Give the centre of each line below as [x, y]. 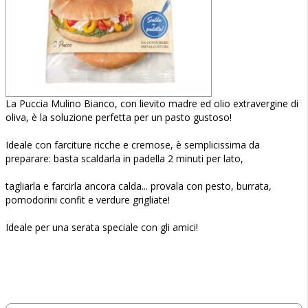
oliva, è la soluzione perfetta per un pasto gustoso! [119, 117]
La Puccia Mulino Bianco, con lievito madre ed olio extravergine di [152, 103]
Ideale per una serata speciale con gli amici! [102, 227]
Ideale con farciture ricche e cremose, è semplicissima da [133, 145]
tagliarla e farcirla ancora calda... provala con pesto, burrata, [139, 186]
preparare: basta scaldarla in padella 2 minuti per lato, [124, 158]
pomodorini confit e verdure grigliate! [88, 200]
